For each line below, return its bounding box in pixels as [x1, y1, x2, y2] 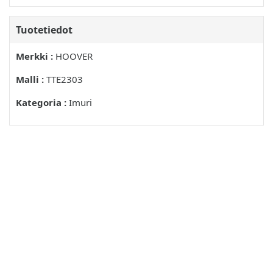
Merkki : [16, 50, 53, 63]
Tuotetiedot [16, 23, 73, 37]
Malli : [16, 73, 44, 86]
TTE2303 [44, 73, 83, 86]
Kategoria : [16, 96, 66, 109]
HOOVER [53, 50, 93, 63]
